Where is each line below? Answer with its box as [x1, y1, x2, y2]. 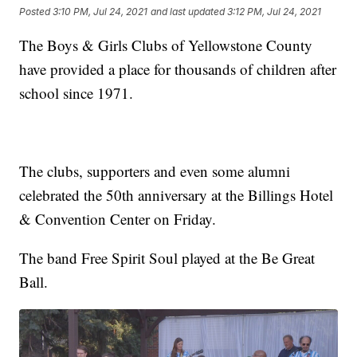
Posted [19, 6, 53, 18]
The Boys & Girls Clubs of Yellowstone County [19, 34, 313, 55]
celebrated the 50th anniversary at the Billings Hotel [19, 184, 334, 205]
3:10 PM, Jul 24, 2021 [53, 6, 148, 18]
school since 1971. [19, 82, 134, 103]
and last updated [151, 6, 226, 18]
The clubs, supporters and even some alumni [19, 160, 291, 181]
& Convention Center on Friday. [19, 208, 217, 229]
